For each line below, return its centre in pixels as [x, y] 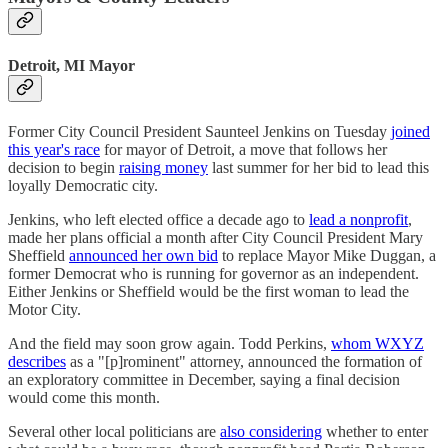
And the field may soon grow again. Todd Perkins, [169, 343]
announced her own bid [143, 255]
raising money [163, 167]
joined [410, 131]
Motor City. [44, 309]
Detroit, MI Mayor [71, 65]
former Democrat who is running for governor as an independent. [213, 273]
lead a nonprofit [358, 219]
